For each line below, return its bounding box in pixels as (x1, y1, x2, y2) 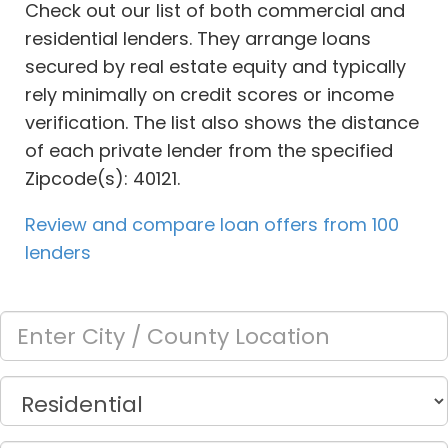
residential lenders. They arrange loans (25, 26, 371, 52)
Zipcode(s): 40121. (25, 166, 180, 192)
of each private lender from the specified (25, 138, 393, 164)
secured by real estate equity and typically (25, 54, 406, 80)
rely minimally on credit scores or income (25, 82, 394, 108)
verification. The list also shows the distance (25, 110, 419, 136)
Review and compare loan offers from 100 (25, 212, 399, 238)
